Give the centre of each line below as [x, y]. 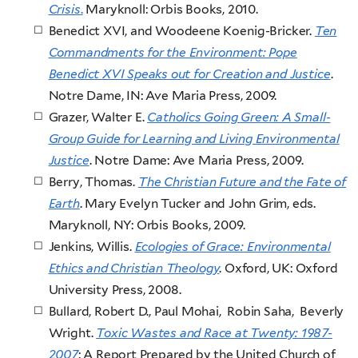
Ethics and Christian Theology [134, 268]
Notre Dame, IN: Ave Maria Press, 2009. [163, 96]
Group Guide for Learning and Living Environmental [194, 139]
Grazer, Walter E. [98, 117]
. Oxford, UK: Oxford [278, 268]
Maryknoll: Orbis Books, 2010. [170, 10]
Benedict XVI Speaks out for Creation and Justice [189, 74]
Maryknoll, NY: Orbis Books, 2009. [147, 225]
